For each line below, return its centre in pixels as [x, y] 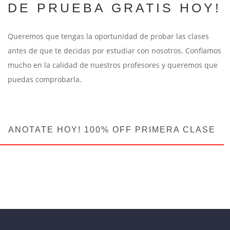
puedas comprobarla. [45, 79]
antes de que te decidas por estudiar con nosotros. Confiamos [114, 50]
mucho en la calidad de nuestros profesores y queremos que [113, 65]
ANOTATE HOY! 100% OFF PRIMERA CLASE [112, 129]
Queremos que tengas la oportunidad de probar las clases [108, 36]
